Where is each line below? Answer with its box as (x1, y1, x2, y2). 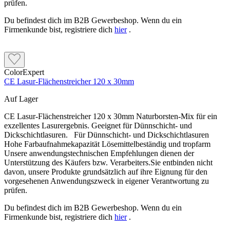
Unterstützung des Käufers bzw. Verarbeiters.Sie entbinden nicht (4, 158, 213, 167)
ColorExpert (4, 68, 44, 77)
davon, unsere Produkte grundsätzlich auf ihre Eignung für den (4, 167, 207, 177)
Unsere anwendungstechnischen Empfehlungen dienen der (4, 149, 194, 158)
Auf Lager (4, 94, 38, 104)
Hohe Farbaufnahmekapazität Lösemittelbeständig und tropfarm (4, 140, 215, 149)
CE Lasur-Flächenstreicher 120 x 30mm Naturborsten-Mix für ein (4, 112, 217, 121)
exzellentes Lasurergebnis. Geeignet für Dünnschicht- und (4, 121, 192, 130)
